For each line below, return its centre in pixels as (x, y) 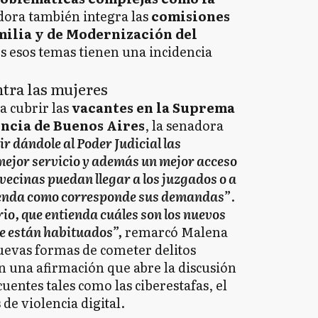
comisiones (191, 16)
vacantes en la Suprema (152, 108)
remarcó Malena (175, 232)
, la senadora (184, 126)
